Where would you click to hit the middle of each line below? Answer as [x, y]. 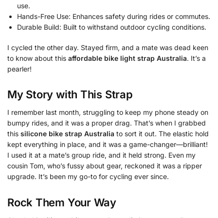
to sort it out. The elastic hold [162, 134]
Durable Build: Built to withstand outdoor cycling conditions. [112, 27]
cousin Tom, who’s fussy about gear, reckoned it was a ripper [105, 166]
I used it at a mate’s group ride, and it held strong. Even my [101, 155]
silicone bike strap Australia [67, 134]
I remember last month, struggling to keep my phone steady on [108, 112]
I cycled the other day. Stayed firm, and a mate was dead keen [108, 47]
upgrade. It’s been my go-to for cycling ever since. [88, 177]
